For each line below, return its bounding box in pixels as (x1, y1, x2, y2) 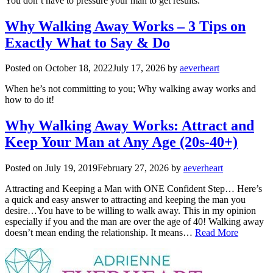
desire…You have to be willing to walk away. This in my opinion (5, 205, 256, 216)
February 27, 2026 (97, 163, 169, 174)
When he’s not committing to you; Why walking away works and (5, 83, 256, 94)
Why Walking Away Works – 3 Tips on (5, 18, 246, 34)
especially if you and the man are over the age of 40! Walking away (5, 216, 264, 227)
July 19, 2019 (45, 163, 97, 174)
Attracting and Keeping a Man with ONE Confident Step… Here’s (5, 183, 262, 194)
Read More (195, 227, 238, 238)
